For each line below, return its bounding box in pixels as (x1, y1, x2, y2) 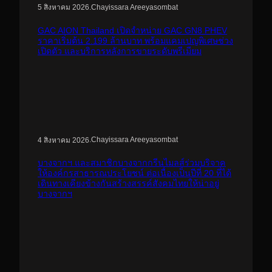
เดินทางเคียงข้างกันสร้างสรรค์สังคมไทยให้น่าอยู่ (38, 178, 219, 188)
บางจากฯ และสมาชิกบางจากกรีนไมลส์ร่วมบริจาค (38, 157, 226, 168)
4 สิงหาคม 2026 (38, 135, 89, 144)
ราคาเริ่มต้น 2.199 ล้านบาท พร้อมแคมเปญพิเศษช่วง (38, 35, 233, 46)
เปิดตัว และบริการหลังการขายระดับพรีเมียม (38, 46, 202, 56)
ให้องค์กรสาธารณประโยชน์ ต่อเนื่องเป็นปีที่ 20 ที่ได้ (38, 168, 231, 178)
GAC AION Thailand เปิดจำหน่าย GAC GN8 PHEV (38, 25, 227, 35)
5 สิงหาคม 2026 (38, 3, 89, 12)
